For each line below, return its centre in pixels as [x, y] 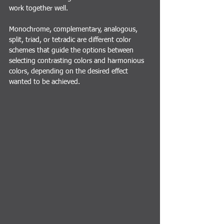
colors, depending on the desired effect [69, 72]
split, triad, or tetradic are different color [71, 40]
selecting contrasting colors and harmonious [77, 61]
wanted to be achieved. [44, 82]
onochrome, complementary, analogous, [77, 30]
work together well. [38, 9]
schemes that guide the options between [72, 51]
